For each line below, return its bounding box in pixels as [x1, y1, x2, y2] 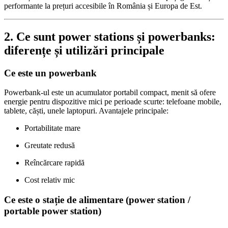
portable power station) [4, 205, 101, 216]
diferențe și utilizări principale [4, 43, 164, 57]
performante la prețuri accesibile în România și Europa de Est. [4, 1, 202, 10]
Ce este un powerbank [4, 67, 97, 78]
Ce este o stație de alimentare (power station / [4, 194, 190, 205]
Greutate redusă [24, 141, 75, 150]
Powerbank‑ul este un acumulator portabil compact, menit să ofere [4, 88, 216, 97]
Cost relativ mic [24, 176, 75, 185]
